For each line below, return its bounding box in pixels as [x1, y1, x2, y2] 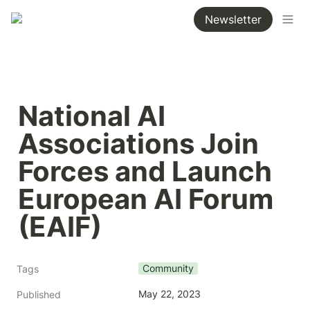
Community [143, 262, 194, 274]
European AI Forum [18, 182, 273, 216]
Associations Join [18, 127, 259, 161]
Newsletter [205, 12, 262, 26]
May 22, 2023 [138, 288, 201, 300]
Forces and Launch [18, 154, 272, 188]
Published [17, 289, 61, 300]
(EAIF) [18, 210, 102, 244]
